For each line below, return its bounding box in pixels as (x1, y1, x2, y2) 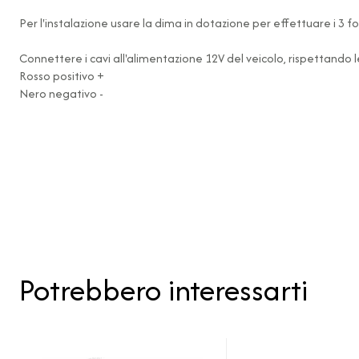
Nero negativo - (19, 85, 103, 102)
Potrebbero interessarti (19, 268, 308, 311)
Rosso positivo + (19, 67, 104, 84)
